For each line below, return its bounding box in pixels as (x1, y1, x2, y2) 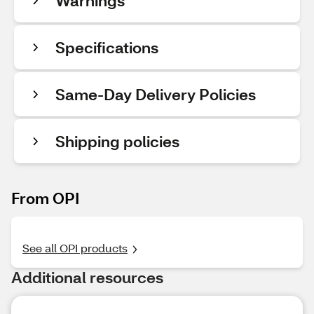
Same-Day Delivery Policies (55, 84, 256, 104)
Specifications (55, 37, 158, 57)
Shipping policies (55, 131, 179, 151)
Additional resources (11, 267, 163, 287)
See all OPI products (22, 240, 128, 255)
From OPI (11, 188, 80, 208)
